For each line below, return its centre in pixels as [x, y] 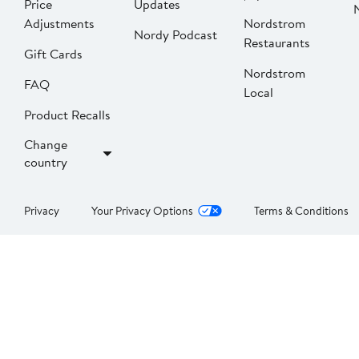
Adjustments [59, 24]
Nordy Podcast [175, 35]
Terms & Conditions [301, 211]
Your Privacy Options [142, 211]
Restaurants [277, 43]
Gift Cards [53, 54]
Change [46, 145]
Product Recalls [67, 115]
